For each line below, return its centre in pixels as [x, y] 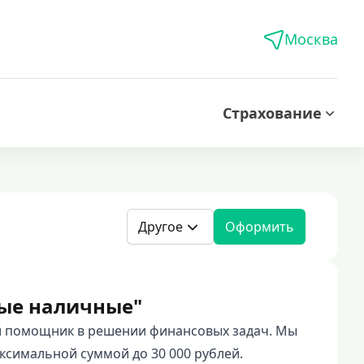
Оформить [260, 227]
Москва [311, 39]
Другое [160, 227]
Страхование [272, 113]
